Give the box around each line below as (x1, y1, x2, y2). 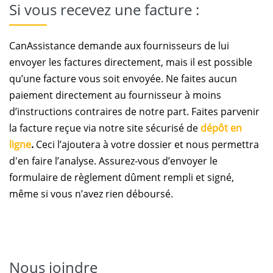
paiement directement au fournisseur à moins (9, 88, 221, 102)
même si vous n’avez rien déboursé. (9, 187, 173, 200)
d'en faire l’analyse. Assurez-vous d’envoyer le (9, 154, 218, 168)
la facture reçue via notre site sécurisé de (9, 121, 200, 135)
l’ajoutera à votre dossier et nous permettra (55, 138, 259, 151)
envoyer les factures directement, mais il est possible (9, 55, 252, 69)
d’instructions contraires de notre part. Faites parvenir (9, 105, 260, 118)
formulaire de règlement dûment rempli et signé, (9, 171, 234, 184)
